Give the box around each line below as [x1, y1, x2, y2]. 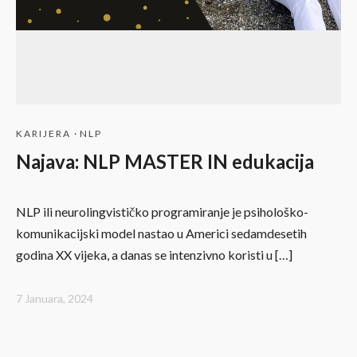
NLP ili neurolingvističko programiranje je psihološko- [16, 204, 308, 220]
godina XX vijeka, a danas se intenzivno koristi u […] [16, 247, 292, 263]
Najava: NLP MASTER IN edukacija [16, 150, 314, 174]
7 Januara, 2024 [16, 291, 93, 305]
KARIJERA [16, 127, 71, 140]
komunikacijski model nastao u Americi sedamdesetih [16, 226, 307, 241]
